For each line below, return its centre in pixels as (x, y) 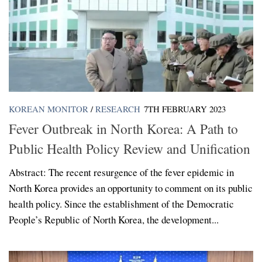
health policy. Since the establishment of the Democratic (121, 204)
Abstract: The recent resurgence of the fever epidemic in (121, 173)
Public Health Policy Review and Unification (130, 149)
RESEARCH (118, 108)
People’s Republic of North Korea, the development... (114, 220)
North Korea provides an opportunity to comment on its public (131, 188)
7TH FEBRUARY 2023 (185, 108)
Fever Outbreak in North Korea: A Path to (123, 129)
